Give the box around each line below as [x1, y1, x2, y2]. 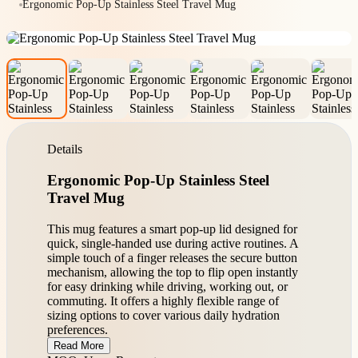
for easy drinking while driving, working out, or [47, 279, 288, 293]
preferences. [47, 322, 108, 336]
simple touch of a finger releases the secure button [47, 250, 297, 265]
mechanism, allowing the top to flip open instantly [47, 265, 298, 279]
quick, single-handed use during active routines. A [47, 236, 298, 250]
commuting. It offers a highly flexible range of [47, 293, 279, 308]
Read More [54, 339, 104, 352]
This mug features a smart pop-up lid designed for [47, 221, 297, 236]
